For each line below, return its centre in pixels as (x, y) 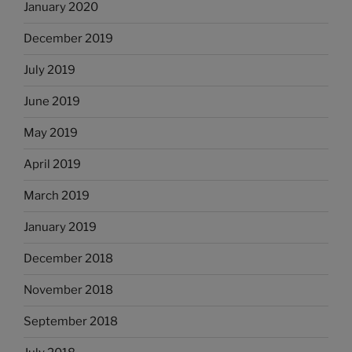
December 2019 (68, 39)
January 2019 (60, 227)
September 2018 (71, 322)
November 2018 (68, 290)
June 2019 (52, 102)
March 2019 (57, 196)
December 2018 (68, 259)
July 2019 (49, 70)
